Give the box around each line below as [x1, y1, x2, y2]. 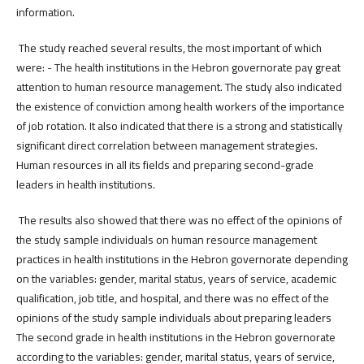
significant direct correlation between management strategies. [15, 134, 320, 156]
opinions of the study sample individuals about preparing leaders [15, 306, 334, 328]
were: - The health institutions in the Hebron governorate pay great [15, 56, 340, 78]
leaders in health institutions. [15, 173, 155, 195]
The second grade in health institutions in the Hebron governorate [15, 326, 336, 348]
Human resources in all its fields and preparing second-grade [15, 154, 314, 175]
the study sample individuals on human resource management [15, 228, 317, 250]
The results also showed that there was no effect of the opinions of [15, 209, 342, 231]
